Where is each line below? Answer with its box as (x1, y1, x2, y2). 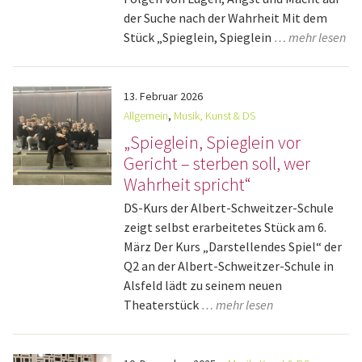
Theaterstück (124, 297, 202, 313)
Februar (140, 89, 179, 103)
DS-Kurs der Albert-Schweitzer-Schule (124, 200, 335, 216)
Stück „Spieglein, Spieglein (124, 29, 275, 45)
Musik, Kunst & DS (174, 108, 256, 123)
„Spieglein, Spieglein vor (124, 131, 301, 154)
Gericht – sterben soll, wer (124, 152, 311, 175)
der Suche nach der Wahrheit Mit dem (124, 10, 328, 26)
